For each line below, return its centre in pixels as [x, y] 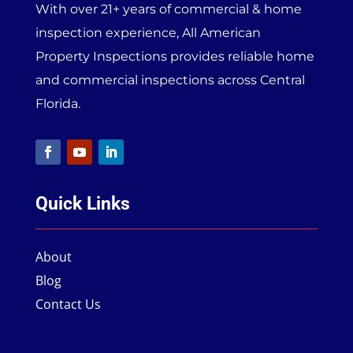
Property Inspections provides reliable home [175, 57]
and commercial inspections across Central [170, 80]
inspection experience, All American [148, 33]
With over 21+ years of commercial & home [168, 9]
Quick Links [82, 204]
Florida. [58, 104]
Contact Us [68, 305]
